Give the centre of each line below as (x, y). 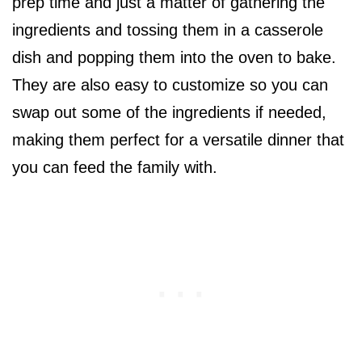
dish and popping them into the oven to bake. (174, 58)
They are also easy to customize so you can (170, 85)
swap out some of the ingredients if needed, (169, 113)
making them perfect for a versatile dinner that (178, 140)
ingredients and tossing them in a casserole (168, 30)
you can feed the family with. (117, 168)
